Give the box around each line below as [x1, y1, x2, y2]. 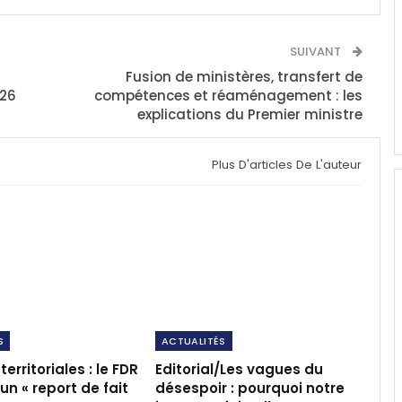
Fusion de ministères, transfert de [125, 66, 363, 86]
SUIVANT [289, 42, 344, 60]
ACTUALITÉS [161, 333, 226, 348]
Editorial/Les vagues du [154, 359, 323, 379]
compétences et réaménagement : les [93, 85, 363, 105]
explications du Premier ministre [136, 104, 363, 124]
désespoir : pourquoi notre [154, 378, 345, 398]
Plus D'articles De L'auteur [211, 155, 362, 173]
